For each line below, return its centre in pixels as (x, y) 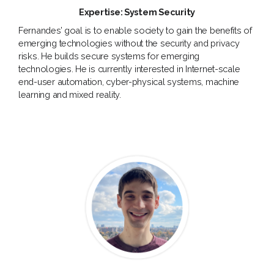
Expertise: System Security (137, 12)
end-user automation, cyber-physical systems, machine (129, 82)
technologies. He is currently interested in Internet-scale (129, 69)
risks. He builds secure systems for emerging (109, 56)
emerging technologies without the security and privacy (129, 43)
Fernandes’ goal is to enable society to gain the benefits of (135, 31)
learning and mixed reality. (70, 95)
